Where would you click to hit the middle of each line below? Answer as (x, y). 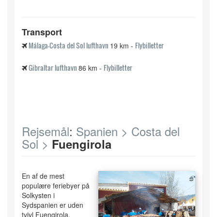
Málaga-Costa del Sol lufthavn (69, 46)
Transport (42, 32)
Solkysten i (38, 195)
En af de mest (43, 176)
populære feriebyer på (56, 186)
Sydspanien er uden (53, 205)
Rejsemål (46, 131)
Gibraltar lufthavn (53, 68)
